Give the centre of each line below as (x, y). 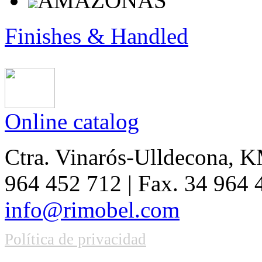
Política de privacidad (75, 239)
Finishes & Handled (96, 36)
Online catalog (72, 122)
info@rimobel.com (92, 210)
